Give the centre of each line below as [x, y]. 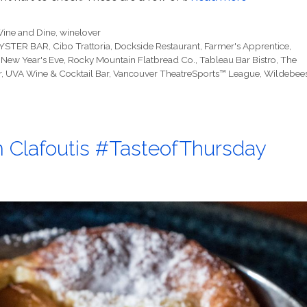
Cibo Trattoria [82, 46]
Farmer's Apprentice [247, 46]
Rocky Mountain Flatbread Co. [132, 60]
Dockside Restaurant [158, 46]
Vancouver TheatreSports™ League [186, 74]
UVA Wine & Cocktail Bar [57, 74]
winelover [81, 33]
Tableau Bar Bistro [238, 60]
